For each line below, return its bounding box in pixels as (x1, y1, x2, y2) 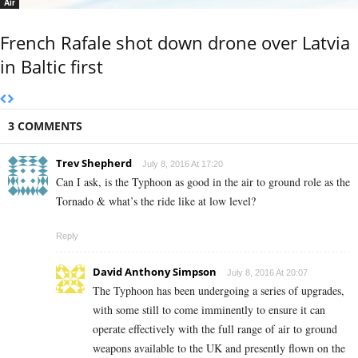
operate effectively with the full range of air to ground (93, 321, 337, 337)
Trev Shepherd (56, 156, 132, 171)
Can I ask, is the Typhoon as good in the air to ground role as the (56, 174, 350, 190)
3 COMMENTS (8, 118, 82, 134)
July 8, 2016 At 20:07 (227, 268, 308, 278)
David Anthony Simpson (93, 265, 217, 280)
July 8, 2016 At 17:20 (142, 159, 223, 169)
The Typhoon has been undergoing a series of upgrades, (93, 283, 344, 299)
